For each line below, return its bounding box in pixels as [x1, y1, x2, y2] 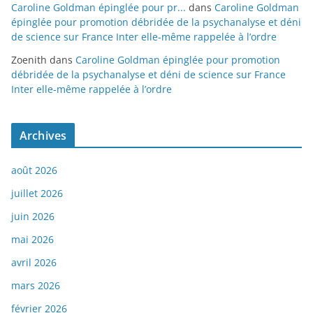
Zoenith [11, 53, 47, 67]
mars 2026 [11, 279, 60, 293]
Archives [20, 128, 67, 144]
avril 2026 [11, 256, 57, 270]
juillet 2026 [11, 187, 63, 201]
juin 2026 [11, 210, 54, 224]
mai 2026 [11, 233, 54, 247]
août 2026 [11, 163, 57, 177]
